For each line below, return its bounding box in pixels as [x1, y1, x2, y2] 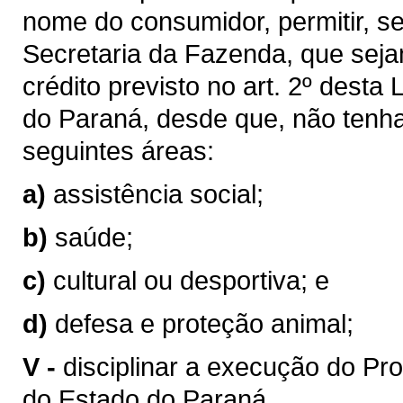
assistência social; [53, 179, 264, 209]
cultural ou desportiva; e [53, 265, 329, 295]
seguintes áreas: [22, 136, 214, 166]
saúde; [55, 222, 133, 252]
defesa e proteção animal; [55, 309, 354, 338]
